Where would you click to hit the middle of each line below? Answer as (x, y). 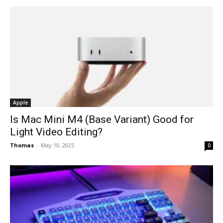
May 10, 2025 (57, 145)
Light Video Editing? (56, 132)
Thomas (22, 145)
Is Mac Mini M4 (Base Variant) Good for (102, 119)
